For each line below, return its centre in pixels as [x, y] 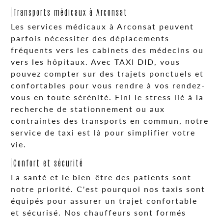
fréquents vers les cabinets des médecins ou [108, 50]
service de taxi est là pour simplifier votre [103, 132]
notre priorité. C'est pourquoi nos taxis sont [108, 189]
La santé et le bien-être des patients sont [101, 177]
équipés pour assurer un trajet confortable [104, 201]
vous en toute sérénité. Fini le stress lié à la [108, 97]
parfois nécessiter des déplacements [90, 38]
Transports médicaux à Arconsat [71, 12]
